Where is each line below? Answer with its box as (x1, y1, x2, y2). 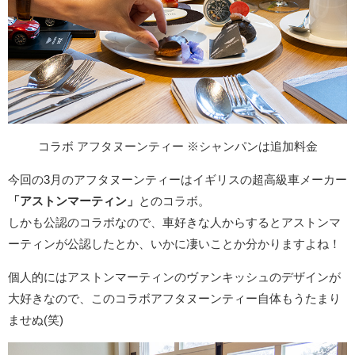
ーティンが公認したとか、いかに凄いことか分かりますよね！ (8, 238, 341, 250)
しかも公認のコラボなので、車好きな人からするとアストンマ (8, 216, 341, 229)
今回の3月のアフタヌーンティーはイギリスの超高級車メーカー (8, 174, 347, 186)
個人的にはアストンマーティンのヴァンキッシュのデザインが (8, 271, 341, 284)
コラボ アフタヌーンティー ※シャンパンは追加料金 (37, 140, 318, 153)
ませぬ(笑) (8, 314, 63, 326)
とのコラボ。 (139, 195, 210, 208)
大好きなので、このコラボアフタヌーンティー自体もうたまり (8, 292, 341, 305)
